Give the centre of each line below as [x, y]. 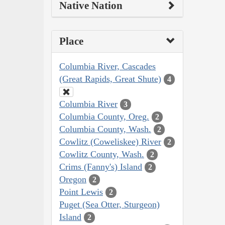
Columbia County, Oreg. [104, 116]
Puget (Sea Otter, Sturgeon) [109, 204]
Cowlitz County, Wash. [102, 154]
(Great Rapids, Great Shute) [110, 79]
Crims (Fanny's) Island [101, 166]
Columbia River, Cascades [107, 66]
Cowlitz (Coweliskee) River [110, 141]
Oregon [73, 179]
